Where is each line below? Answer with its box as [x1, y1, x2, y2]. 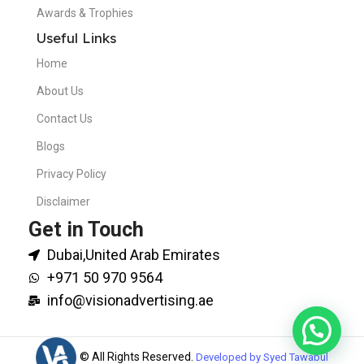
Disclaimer [37, 195, 90, 209]
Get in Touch [28, 218, 144, 242]
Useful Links [37, 29, 116, 47]
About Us [37, 84, 84, 98]
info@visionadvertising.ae [46, 292, 214, 310]
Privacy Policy [37, 167, 106, 181]
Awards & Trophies [37, 6, 133, 20]
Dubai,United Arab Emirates [46, 246, 220, 264]
